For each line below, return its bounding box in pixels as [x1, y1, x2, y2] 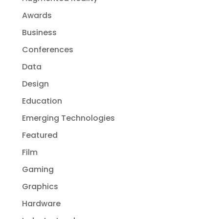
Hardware [22, 198, 61, 210]
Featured [22, 130, 58, 141]
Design [22, 78, 49, 90]
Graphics [22, 181, 58, 193]
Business [22, 27, 57, 39]
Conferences [22, 44, 73, 56]
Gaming [22, 164, 54, 175]
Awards [22, 10, 52, 22]
